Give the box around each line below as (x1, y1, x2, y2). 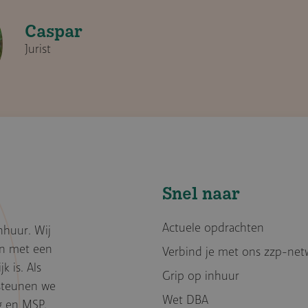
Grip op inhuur (162, 269, 239, 284)
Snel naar (162, 181, 240, 205)
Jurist (24, 42, 51, 57)
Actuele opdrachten (162, 221, 264, 236)
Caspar (24, 19, 82, 43)
